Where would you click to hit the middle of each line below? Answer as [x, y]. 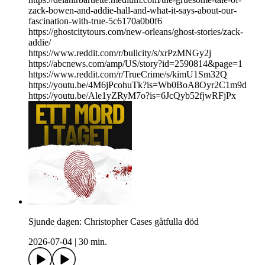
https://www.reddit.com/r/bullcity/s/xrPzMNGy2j [120, 53]
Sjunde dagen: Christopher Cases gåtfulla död [114, 222]
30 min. [93, 242]
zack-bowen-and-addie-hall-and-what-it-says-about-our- [132, 11]
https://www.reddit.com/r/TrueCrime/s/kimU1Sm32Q [128, 75]
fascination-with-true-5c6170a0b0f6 [95, 21]
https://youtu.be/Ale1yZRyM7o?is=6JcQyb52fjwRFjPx [132, 96]
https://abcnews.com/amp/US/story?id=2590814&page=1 [135, 64]
